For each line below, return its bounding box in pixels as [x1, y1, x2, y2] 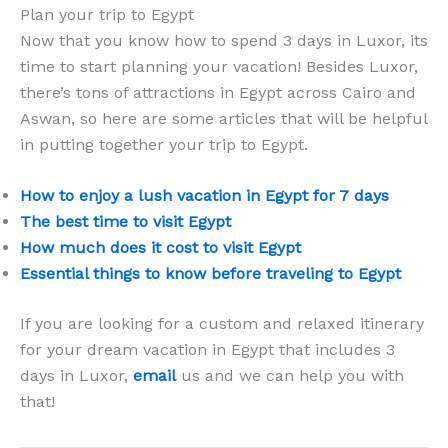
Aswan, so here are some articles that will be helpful [20, 108, 427, 128]
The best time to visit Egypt [20, 212, 231, 232]
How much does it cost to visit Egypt [20, 238, 301, 258]
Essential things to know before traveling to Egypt [20, 264, 401, 284]
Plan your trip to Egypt [20, 4, 194, 24]
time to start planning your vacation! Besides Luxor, [20, 56, 418, 76]
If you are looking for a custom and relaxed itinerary [20, 314, 424, 334]
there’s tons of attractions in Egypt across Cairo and [20, 82, 416, 102]
